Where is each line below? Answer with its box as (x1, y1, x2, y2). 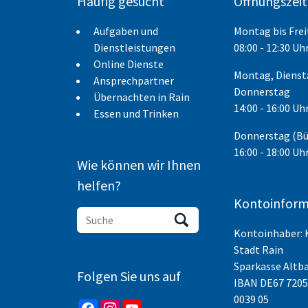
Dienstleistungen (93, 40, 175, 54)
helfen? (77, 176, 121, 194)
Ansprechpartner (93, 73, 174, 87)
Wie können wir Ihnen (77, 155, 201, 173)
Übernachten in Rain (93, 89, 190, 104)
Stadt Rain (234, 242, 283, 256)
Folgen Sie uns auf (77, 267, 181, 285)
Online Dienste (93, 56, 164, 71)
